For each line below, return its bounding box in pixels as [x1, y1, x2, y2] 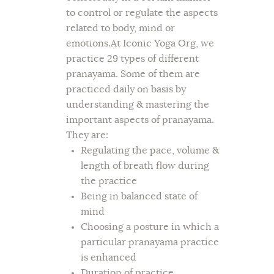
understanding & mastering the [66, 100, 209, 110]
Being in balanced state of [81, 191, 198, 202]
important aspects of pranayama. [66, 115, 214, 125]
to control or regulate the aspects [66, 8, 218, 18]
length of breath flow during [81, 161, 209, 171]
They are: [66, 130, 108, 141]
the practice [81, 176, 137, 187]
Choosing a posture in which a [81, 222, 219, 232]
